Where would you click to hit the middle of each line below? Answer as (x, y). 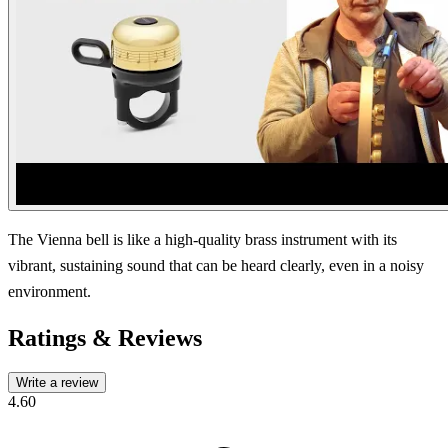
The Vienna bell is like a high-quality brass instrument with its (202, 239)
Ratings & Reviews (105, 337)
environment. (51, 291)
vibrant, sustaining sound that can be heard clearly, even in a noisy (216, 265)
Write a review (57, 382)
